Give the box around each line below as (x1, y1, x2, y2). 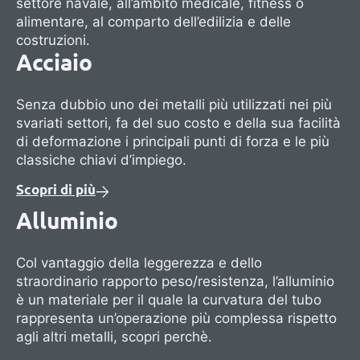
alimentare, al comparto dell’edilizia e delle (16, 14, 291, 31)
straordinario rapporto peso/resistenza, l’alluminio (16, 272, 334, 289)
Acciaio (16, 49, 92, 77)
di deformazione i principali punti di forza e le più (16, 133, 329, 150)
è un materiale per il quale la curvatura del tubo (16, 291, 321, 308)
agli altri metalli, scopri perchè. (16, 328, 212, 345)
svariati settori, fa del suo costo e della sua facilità (16, 115, 341, 132)
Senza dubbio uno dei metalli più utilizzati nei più (16, 96, 332, 113)
